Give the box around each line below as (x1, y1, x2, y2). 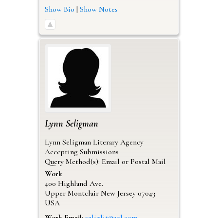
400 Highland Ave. (44, 178, 103, 188)
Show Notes (79, 4, 118, 14)
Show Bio (44, 4, 74, 14)
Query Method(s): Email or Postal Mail (44, 156, 166, 166)
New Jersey (100, 188, 136, 198)
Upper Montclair (44, 188, 99, 198)
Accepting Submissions (44, 146, 119, 157)
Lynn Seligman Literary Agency (44, 137, 144, 147)
